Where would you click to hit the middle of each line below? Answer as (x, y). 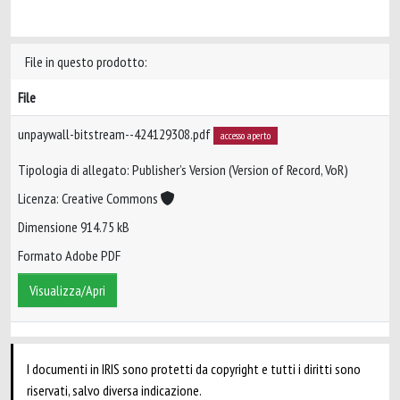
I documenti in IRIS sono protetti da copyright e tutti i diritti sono (194, 369)
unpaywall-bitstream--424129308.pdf (116, 134)
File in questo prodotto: (86, 62)
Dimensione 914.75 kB (74, 227)
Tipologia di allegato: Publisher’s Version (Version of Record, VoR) (183, 170)
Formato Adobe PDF (69, 256)
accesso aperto (245, 135)
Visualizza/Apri (67, 291)
